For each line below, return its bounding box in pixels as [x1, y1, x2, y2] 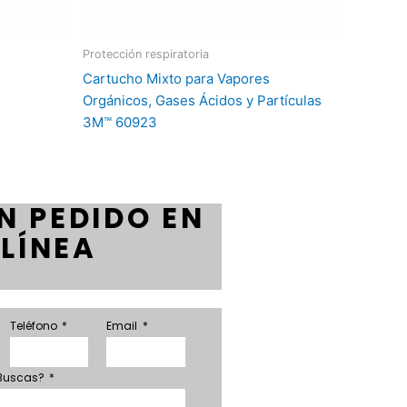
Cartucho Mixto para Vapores [83, 69, 270, 87]
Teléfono [9, 317, 60, 333]
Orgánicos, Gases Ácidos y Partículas [83, 91, 322, 109]
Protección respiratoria [83, 47, 209, 62]
